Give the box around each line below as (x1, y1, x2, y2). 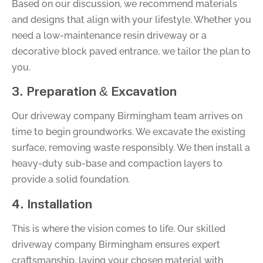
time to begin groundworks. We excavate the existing (12, 126, 245, 138)
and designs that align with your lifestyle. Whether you (12, 14, 251, 26)
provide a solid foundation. (12, 174, 130, 186)
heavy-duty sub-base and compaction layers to (12, 158, 222, 170)
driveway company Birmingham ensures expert (12, 238, 220, 250)
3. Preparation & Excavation (12, 82, 177, 100)
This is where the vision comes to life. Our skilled (12, 222, 225, 234)
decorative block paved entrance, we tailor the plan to (12, 46, 251, 58)
